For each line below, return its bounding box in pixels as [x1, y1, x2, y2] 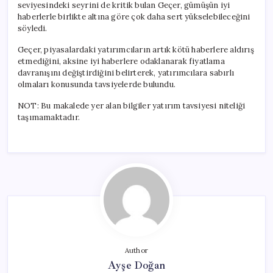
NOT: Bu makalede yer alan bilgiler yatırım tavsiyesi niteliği [18, 100, 246, 111]
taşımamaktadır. [18, 112, 80, 122]
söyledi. [18, 23, 48, 34]
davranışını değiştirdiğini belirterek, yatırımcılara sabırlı [18, 67, 234, 78]
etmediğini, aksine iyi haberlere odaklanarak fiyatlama [18, 55, 225, 66]
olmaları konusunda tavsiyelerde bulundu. [18, 79, 175, 90]
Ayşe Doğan [108, 258, 165, 272]
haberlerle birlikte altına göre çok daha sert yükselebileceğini [18, 11, 250, 22]
